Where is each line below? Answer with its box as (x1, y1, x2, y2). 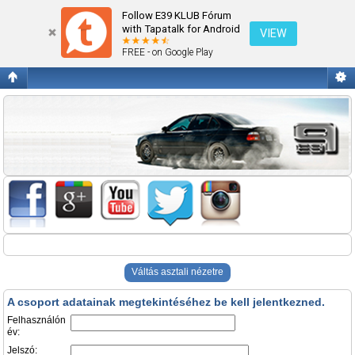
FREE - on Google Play (122, 47, 213, 58)
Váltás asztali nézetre (132, 266, 223, 278)
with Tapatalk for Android (122, 23, 240, 35)
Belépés (32, 5, 73, 17)
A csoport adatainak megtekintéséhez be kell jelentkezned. (7, 296, 325, 309)
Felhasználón (7, 315, 66, 326)
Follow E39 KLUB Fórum (122, 10, 231, 21)
